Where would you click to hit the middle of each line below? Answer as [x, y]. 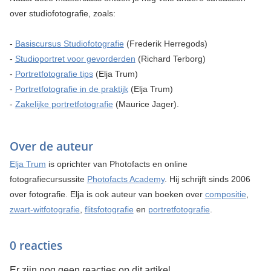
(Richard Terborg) [170, 59]
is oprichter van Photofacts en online [116, 164]
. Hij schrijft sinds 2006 [207, 179]
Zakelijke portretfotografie [64, 104]
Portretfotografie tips [54, 74]
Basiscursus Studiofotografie [69, 44]
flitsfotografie [109, 210]
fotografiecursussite [48, 179]
